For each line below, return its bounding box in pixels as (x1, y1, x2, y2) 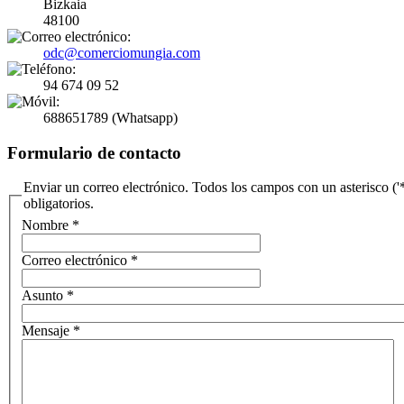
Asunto (22, 288, 63, 303)
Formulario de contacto (7, 142, 181, 162)
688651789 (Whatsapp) (43, 109, 178, 125)
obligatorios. (23, 196, 94, 212)
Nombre (22, 217, 69, 233)
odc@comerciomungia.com (43, 44, 200, 60)
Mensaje (22, 323, 69, 338)
